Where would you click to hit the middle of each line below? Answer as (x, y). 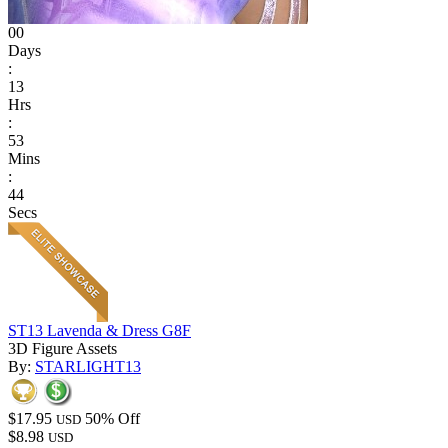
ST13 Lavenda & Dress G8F (99, 331)
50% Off (112, 419)
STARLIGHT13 (88, 367)
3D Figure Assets (62, 349)
